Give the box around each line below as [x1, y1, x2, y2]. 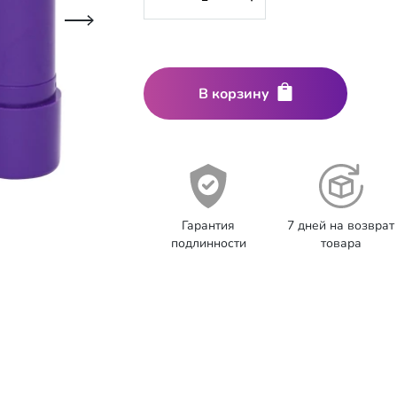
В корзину [198, 83, 270, 104]
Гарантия [182, 217, 236, 234]
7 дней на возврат [287, 217, 395, 234]
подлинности [170, 235, 246, 252]
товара [320, 235, 362, 252]
